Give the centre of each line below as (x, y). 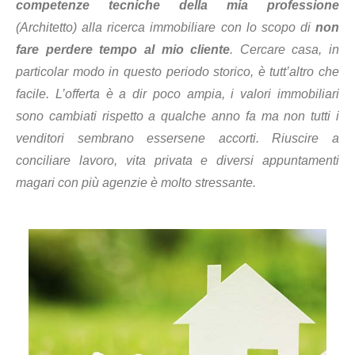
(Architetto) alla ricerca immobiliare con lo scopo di (166, 27)
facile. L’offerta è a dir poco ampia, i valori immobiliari (177, 94)
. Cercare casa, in (284, 50)
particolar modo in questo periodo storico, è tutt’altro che (177, 72)
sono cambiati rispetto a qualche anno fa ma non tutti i (177, 116)
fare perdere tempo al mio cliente (123, 50)
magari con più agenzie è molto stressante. (136, 183)
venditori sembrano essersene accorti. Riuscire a (177, 138)
